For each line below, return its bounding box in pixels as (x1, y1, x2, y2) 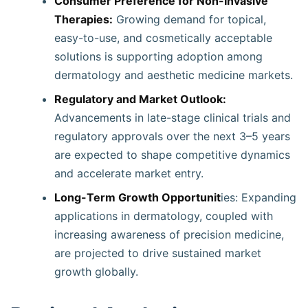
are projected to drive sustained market (54, 246, 261, 260)
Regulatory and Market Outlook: (54, 92, 226, 106)
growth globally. (54, 265, 138, 278)
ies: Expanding (221, 190, 296, 204)
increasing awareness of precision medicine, (54, 228, 284, 241)
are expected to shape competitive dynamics (54, 148, 290, 162)
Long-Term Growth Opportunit (54, 190, 221, 204)
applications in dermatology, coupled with (54, 209, 273, 223)
